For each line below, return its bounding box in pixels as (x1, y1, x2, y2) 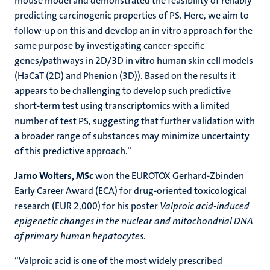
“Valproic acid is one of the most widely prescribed (14, 254, 222, 267)
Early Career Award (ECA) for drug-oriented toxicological (14, 184, 247, 197)
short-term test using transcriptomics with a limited (14, 99, 230, 112)
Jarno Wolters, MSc (14, 169, 93, 182)
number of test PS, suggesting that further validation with (14, 115, 255, 127)
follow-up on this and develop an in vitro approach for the (14, 24, 253, 37)
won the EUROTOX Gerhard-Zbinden (93, 169, 244, 182)
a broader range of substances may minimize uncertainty (14, 130, 250, 142)
